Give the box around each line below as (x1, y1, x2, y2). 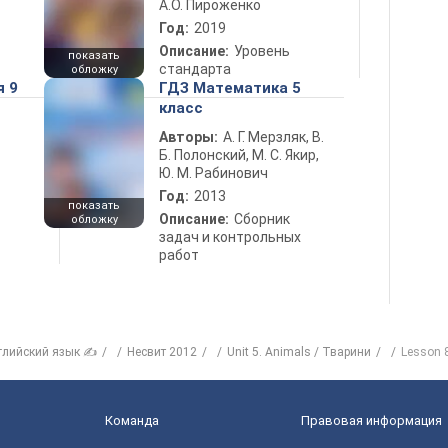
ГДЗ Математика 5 (159, 79, 301, 97)
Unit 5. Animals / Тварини (227, 345, 371, 359)
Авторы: (159, 129, 218, 145)
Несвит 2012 (127, 345, 197, 359)
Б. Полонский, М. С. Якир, (159, 147, 319, 163)
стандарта (159, 61, 231, 77)
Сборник (234, 211, 290, 227)
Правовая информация (301, 413, 442, 428)
